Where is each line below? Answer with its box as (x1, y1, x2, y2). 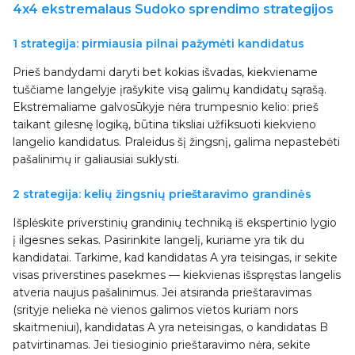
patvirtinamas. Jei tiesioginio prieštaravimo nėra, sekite (13, 338, 311, 352)
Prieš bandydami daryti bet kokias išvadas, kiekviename (13, 65, 318, 79)
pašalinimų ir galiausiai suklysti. (13, 152, 179, 166)
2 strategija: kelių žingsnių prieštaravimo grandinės (13, 187, 311, 201)
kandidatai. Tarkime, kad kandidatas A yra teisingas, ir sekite (13, 250, 338, 265)
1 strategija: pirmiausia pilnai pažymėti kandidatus (13, 36, 304, 51)
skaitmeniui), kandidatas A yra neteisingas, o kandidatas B (13, 320, 328, 334)
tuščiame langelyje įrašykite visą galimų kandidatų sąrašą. (13, 82, 326, 97)
